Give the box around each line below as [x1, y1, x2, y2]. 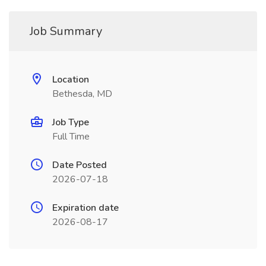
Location [52, 73, 89, 86]
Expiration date [52, 201, 119, 214]
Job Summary [30, 23, 102, 39]
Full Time [52, 130, 90, 143]
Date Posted [52, 159, 107, 172]
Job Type [52, 116, 89, 129]
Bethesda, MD [52, 87, 112, 100]
